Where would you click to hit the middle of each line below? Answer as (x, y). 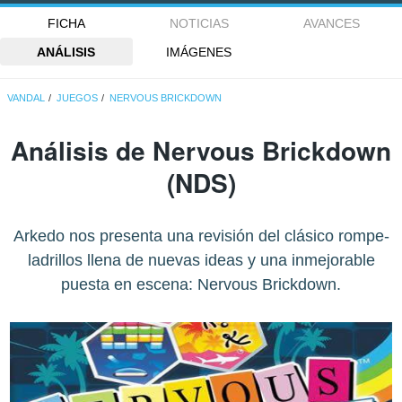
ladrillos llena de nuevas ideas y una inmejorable (201, 261)
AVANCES (332, 24)
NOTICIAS (199, 24)
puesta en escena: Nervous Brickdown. (201, 285)
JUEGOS (78, 98)
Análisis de (82, 151)
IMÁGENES (199, 52)
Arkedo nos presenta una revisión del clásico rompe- (201, 236)
